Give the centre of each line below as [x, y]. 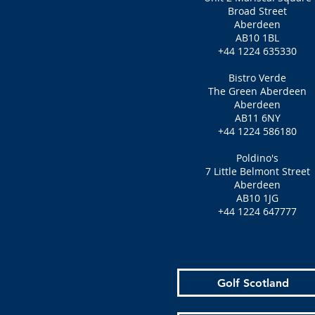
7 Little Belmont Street [257, 171]
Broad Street [257, 11]
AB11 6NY [257, 118]
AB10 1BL [257, 38]
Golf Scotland [253, 283]
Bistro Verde [257, 78]
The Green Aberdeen [257, 91]
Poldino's [257, 158]
